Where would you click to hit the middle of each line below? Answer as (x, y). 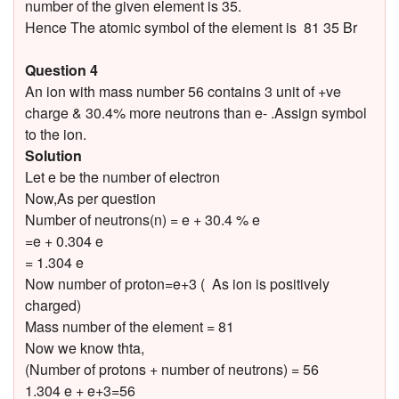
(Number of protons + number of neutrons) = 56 (172, 369)
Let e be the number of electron (122, 176)
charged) (53, 305)
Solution (53, 155)
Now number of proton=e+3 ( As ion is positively (177, 283)
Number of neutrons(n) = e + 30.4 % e (194, 219)
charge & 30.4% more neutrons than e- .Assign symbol (196, 112)
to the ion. (56, 134)
